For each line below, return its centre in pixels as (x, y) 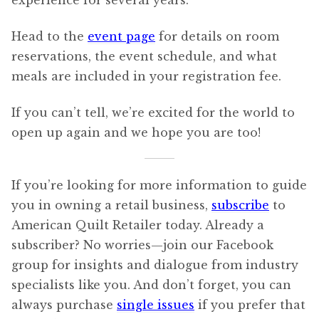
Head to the (49, 36)
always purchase (64, 304)
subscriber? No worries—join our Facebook (142, 245)
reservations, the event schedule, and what (144, 56)
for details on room (217, 36)
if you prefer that (250, 304)
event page (121, 36)
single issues (156, 304)
